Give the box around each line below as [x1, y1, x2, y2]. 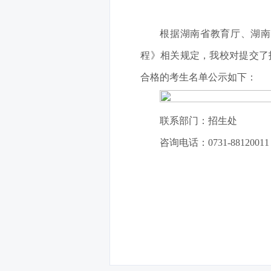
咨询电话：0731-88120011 [160, 137, 270, 148]
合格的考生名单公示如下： [140, 72, 257, 82]
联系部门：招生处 [160, 116, 238, 126]
